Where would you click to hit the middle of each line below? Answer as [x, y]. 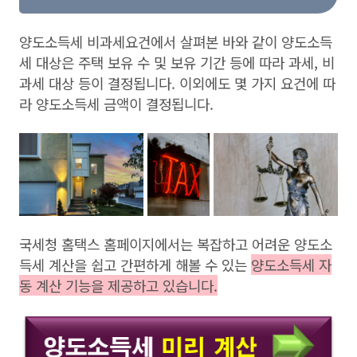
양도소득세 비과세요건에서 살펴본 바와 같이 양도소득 [176, 41]
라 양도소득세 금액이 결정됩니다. [116, 103]
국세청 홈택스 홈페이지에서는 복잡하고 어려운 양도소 [176, 244]
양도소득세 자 [291, 265]
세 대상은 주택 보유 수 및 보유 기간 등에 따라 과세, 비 [177, 62]
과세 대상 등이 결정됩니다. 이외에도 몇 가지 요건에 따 [177, 82]
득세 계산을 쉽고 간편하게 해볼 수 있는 [135, 265]
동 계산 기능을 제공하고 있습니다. [118, 286]
